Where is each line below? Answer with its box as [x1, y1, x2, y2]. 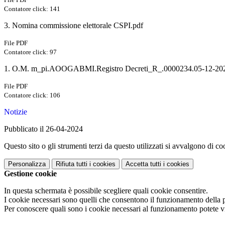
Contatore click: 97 [4, 48, 57, 56]
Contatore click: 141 [4, 5, 60, 13]
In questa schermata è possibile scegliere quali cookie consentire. [4, 186, 208, 195]
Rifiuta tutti [56, 160, 87, 168]
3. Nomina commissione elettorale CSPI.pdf [4, 21, 143, 30]
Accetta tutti [126, 160, 161, 168]
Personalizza [8, 160, 46, 168]
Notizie [4, 107, 27, 117]
